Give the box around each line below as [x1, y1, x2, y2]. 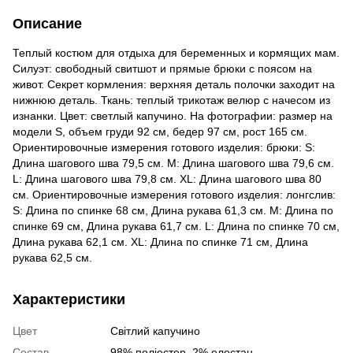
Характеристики [13, 292, 125, 308]
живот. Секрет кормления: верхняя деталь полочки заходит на [13, 78, 335, 91]
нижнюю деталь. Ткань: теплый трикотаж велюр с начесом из [13, 94, 330, 107]
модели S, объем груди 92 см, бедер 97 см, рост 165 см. [13, 125, 307, 139]
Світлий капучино [110, 325, 200, 338]
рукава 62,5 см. [13, 251, 92, 265]
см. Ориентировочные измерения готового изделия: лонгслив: [13, 188, 336, 202]
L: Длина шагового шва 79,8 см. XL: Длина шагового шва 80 [13, 173, 321, 186]
